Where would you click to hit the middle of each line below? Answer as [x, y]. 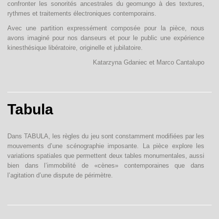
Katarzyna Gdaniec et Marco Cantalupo [149, 62]
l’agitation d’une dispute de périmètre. [60, 175]
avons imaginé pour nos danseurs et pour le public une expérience [106, 38]
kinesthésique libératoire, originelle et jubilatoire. [75, 48]
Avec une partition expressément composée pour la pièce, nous [106, 28]
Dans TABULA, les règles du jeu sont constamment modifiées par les [106, 136]
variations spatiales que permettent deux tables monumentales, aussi [106, 156]
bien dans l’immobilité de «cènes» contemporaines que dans [106, 165]
